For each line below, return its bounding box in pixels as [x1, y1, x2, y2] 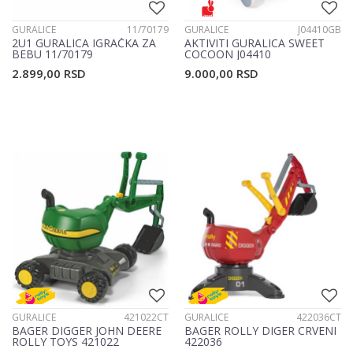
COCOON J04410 [184, 46, 271, 62]
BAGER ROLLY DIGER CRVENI [184, 323, 336, 339]
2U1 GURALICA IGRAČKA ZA [12, 35, 156, 51]
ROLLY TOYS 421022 [12, 334, 119, 350]
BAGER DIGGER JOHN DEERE [12, 323, 162, 339]
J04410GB [298, 23, 341, 37]
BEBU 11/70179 [12, 46, 93, 62]
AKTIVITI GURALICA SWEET [184, 35, 325, 51]
